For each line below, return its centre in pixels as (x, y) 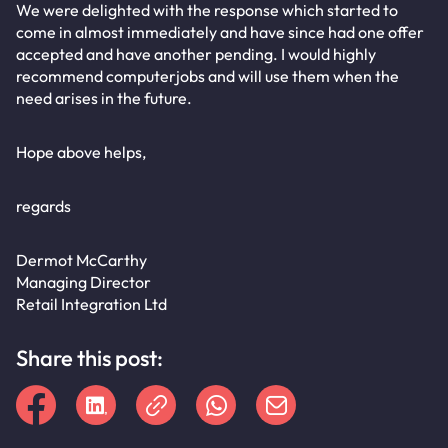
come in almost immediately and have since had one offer (220, 32)
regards (43, 206)
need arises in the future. (104, 98)
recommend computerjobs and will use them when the (207, 76)
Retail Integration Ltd (91, 304)
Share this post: (89, 358)
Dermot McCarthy (81, 260)
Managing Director (83, 282)
